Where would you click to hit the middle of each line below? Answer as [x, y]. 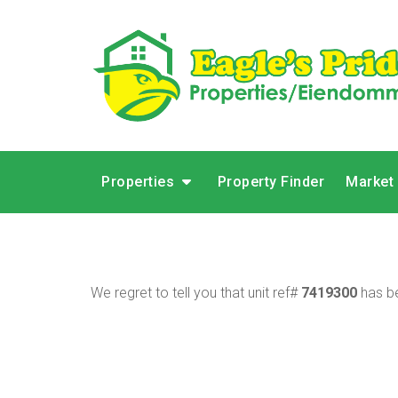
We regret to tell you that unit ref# [196, 293]
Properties [140, 182]
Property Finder [271, 182]
